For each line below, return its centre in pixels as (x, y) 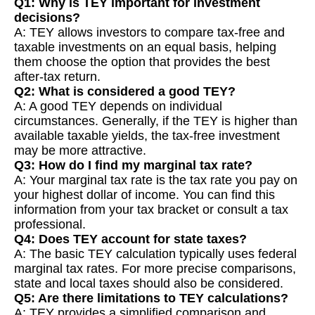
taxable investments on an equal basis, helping (145, 47)
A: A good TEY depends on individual (118, 107)
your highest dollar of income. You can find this (144, 195)
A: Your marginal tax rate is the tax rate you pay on (156, 180)
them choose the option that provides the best (142, 62)
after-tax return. (57, 77)
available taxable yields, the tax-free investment (147, 136)
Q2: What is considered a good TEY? (125, 92)
